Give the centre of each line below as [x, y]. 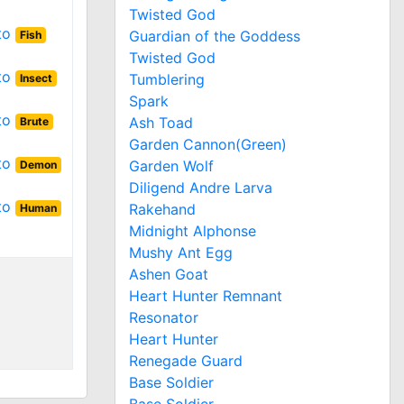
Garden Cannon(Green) [208, 144]
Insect [36, 78]
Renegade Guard [186, 360]
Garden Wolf [171, 165]
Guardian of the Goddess [215, 36]
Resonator [164, 317]
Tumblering [167, 79]
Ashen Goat [169, 274]
